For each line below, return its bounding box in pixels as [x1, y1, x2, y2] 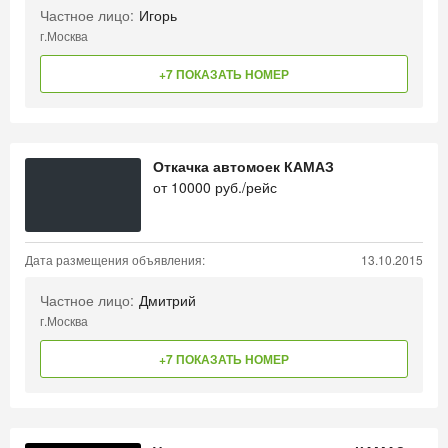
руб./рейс [211, 177, 277, 197]
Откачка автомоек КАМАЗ [153, 156, 334, 176]
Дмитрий [139, 290, 196, 310]
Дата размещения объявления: [25, 251, 205, 268]
